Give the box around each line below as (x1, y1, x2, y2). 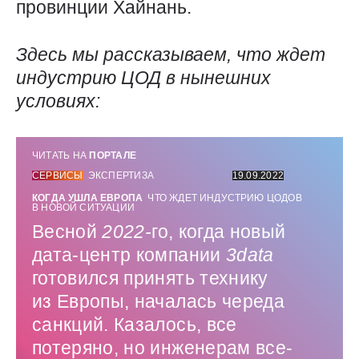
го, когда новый (151, 220, 286, 242)
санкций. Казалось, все (32, 313, 237, 335)
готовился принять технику (32, 267, 268, 288)
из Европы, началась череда (32, 290, 284, 312)
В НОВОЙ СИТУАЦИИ (32, 201, 135, 213)
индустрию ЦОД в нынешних (16, 67, 271, 88)
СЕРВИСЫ (32, 169, 83, 181)
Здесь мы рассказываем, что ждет (16, 43, 325, 65)
